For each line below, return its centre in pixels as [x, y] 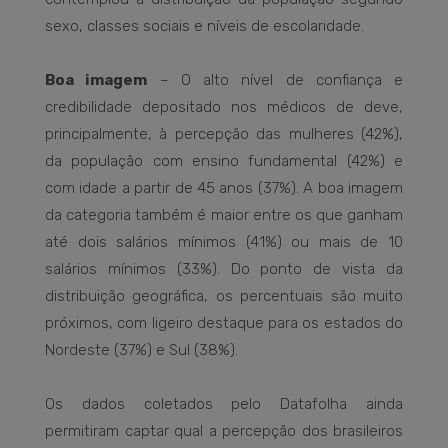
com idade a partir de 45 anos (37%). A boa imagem [224, 188]
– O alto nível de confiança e [275, 80]
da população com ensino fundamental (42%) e [224, 161]
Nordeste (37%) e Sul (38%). [141, 350]
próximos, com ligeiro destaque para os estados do [224, 323]
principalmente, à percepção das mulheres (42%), [224, 134]
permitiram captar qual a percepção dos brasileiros [224, 431]
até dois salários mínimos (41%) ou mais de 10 [224, 242]
